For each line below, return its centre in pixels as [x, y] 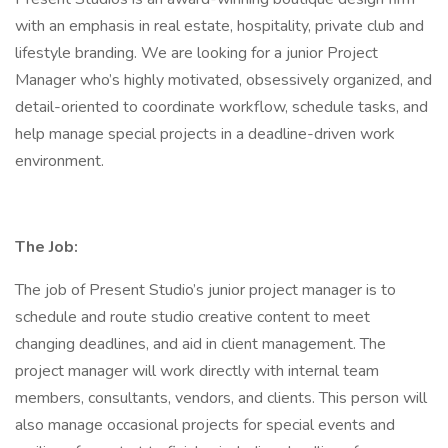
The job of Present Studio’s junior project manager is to [205, 290]
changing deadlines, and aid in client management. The [200, 344]
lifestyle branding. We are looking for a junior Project [196, 53]
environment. [59, 161]
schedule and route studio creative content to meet [192, 317]
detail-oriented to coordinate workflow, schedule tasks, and [221, 107]
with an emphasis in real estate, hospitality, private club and [219, 26]
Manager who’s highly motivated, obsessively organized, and [223, 80]
